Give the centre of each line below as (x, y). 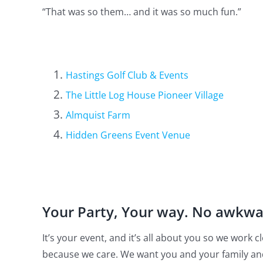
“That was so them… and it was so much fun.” (141, 12)
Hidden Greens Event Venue (128, 135)
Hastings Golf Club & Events (127, 75)
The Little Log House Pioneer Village (144, 95)
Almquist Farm (98, 115)
